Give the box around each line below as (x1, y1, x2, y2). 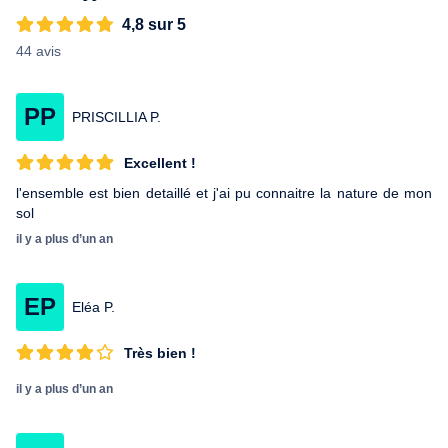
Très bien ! (124, 345, 196, 361)
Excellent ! (124, 155, 196, 171)
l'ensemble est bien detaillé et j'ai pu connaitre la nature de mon (16, 185, 432, 201)
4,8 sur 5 (122, 16, 186, 33)
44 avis (16, 43, 61, 59)
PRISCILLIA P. (72, 109, 161, 125)
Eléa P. (72, 299, 115, 315)
